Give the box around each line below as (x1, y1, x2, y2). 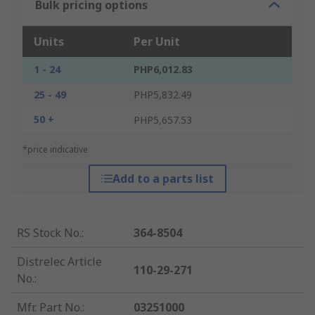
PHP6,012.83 (134, 63, 193, 77)
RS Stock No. (17, 225, 82, 241)
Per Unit (134, 34, 180, 50)
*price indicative (22, 143, 88, 156)
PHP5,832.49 (134, 88, 192, 102)
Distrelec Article (17, 254, 102, 270)
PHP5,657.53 (134, 113, 192, 127)
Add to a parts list (112, 171, 214, 187)
